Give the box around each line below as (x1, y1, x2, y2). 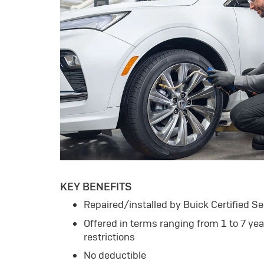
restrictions (84, 230, 135, 243)
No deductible (84, 248, 146, 262)
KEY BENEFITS (60, 180, 131, 194)
